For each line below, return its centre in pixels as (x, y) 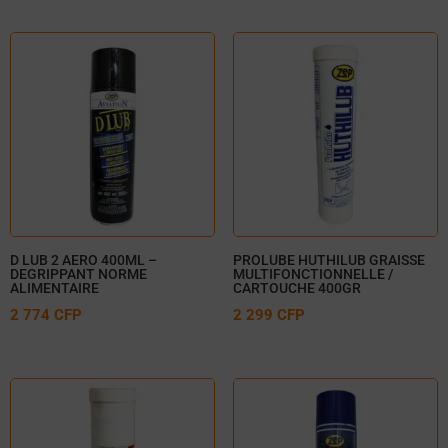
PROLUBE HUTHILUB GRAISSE (328, 260)
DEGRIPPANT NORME (78, 274)
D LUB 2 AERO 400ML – (83, 260)
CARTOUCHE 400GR (296, 288)
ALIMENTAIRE (54, 288)
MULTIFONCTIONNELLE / (312, 274)
